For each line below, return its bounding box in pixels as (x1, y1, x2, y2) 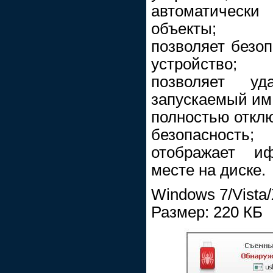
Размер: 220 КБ (151, 203, 263, 221)
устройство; (151, 55, 237, 73)
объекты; (151, 20, 216, 38)
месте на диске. (151, 161, 266, 179)
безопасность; (151, 126, 254, 144)
